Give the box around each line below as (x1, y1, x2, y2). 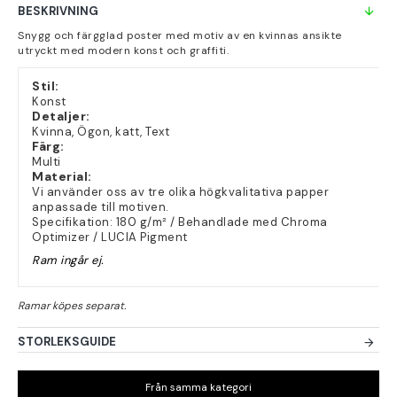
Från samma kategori (145, 380, 252, 394)
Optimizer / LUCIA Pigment (32, 230, 188, 245)
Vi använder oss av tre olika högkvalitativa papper (32, 184, 329, 199)
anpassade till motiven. (32, 199, 169, 214)
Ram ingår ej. (32, 253, 105, 268)
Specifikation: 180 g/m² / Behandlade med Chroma (32, 214, 328, 230)
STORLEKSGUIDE (18, 334, 116, 349)
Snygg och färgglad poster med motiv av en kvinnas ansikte (18, 28, 342, 43)
